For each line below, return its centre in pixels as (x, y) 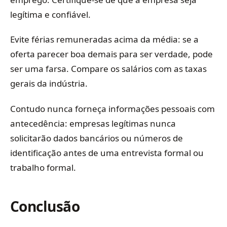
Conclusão (45, 206)
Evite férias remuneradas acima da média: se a (104, 40)
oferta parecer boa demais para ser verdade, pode (111, 54)
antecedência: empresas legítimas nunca (93, 123)
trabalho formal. (43, 167)
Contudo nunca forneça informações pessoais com (112, 108)
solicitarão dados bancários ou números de (97, 138)
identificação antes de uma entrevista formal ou (107, 153)
